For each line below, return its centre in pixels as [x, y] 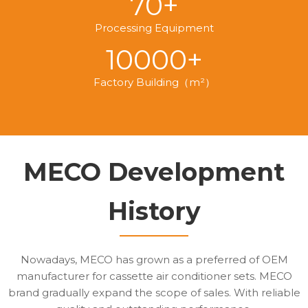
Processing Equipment [154, 28]
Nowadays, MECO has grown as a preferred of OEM [154, 260]
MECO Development [154, 172]
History [154, 211]
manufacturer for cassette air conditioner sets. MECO [154, 276]
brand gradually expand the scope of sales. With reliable [154, 293]
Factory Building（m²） [154, 82]
